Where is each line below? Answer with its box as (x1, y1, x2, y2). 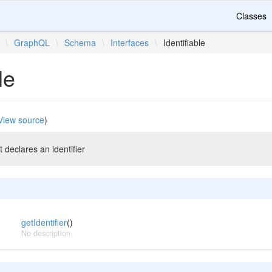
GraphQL (14, 36, 50, 49)
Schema (64, 36, 97, 49)
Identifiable (163, 36, 206, 49)
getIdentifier (21, 216, 67, 228)
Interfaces (110, 36, 149, 49)
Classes (236, 10, 267, 22)
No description (21, 228, 70, 239)
